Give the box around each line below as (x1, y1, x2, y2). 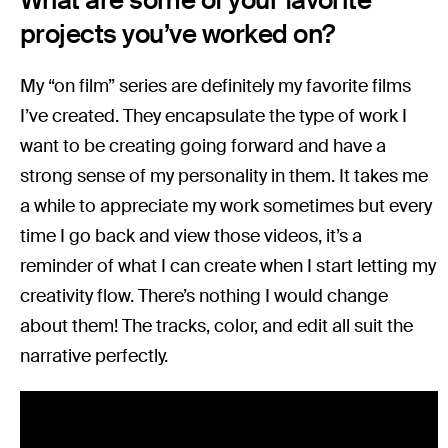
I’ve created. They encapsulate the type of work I (20, 104, 408, 129)
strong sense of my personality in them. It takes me (20, 164, 429, 189)
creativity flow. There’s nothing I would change (20, 284, 389, 309)
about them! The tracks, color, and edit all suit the (20, 314, 414, 339)
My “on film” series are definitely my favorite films (20, 74, 412, 99)
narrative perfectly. (20, 344, 169, 369)
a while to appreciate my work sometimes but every (20, 194, 433, 219)
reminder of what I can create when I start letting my (20, 254, 437, 279)
